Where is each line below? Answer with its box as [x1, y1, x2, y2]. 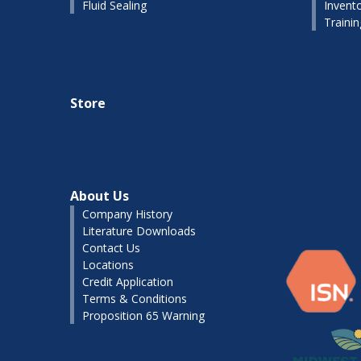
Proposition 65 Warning [82, 308, 205, 323]
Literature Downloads [82, 223, 196, 239]
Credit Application [82, 274, 173, 289]
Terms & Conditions [82, 291, 187, 306]
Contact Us [82, 240, 140, 255]
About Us [70, 187, 129, 205]
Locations [82, 257, 134, 272]
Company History [82, 206, 172, 222]
